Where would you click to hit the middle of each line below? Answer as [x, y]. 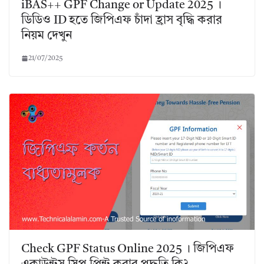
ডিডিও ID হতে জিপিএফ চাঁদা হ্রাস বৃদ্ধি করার [122, 20]
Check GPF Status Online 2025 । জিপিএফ [128, 250]
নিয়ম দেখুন [47, 36]
